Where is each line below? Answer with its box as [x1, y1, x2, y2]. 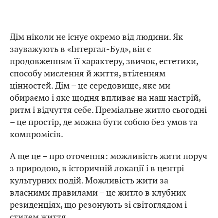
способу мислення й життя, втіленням [10, 68, 165, 79]
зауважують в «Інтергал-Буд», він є [10, 43, 151, 55]
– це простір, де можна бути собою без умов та [10, 116, 198, 128]
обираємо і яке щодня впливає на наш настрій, [10, 92, 200, 104]
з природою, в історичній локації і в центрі [10, 163, 184, 174]
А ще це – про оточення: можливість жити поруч [10, 150, 207, 162]
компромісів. [10, 128, 63, 140]
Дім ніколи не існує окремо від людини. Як [10, 31, 183, 43]
